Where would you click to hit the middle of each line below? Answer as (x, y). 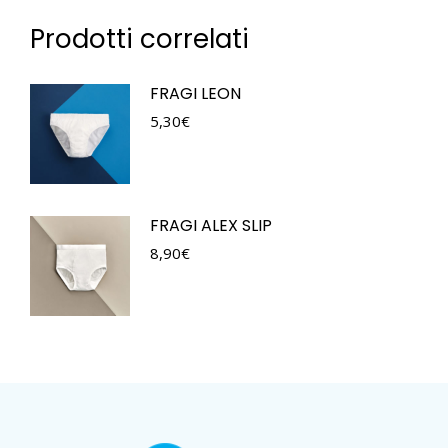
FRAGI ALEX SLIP (211, 225)
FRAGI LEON (195, 93)
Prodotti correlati (139, 38)
